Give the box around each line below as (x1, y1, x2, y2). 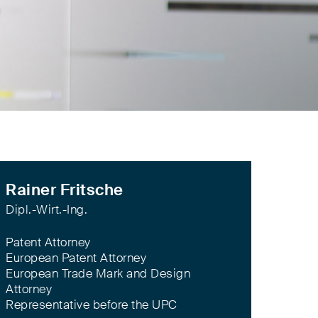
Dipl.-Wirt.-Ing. (6, 204, 87, 216)
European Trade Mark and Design (6, 268, 190, 280)
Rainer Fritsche (6, 182, 124, 198)
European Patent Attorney (6, 252, 146, 264)
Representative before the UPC (6, 299, 177, 311)
